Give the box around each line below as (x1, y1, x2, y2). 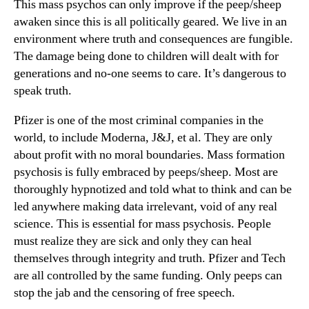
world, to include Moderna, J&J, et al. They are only (14, 129, 272, 146)
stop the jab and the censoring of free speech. (14, 284, 235, 301)
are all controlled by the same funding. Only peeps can (14, 267, 282, 283)
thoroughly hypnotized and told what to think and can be (14, 181, 292, 197)
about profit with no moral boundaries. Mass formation (14, 146, 285, 163)
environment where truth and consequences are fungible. (14, 30, 293, 47)
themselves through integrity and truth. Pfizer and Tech (14, 250, 286, 266)
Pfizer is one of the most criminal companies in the (14, 112, 263, 128)
